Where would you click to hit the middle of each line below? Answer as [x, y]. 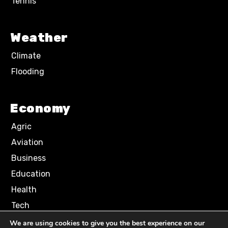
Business [28, 158]
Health [24, 190]
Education [31, 174]
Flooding [28, 72]
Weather [39, 38]
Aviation [27, 142]
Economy [40, 108]
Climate [26, 56]
